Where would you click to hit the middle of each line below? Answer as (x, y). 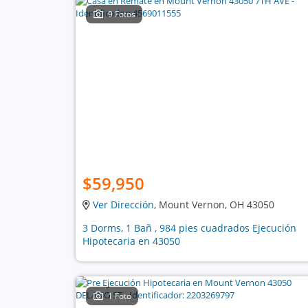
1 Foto (120, 296)
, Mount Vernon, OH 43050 (214, 205)
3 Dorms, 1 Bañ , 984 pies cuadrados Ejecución (189, 228)
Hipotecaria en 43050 (131, 241)
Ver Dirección (123, 205)
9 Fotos (122, 14)
